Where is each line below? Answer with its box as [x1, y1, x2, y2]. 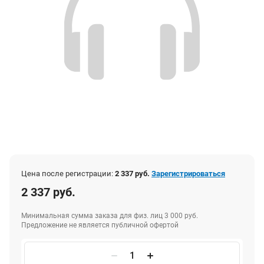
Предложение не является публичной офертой [21, 220, 179, 229]
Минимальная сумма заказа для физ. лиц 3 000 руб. [21, 211, 198, 220]
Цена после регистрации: [21, 169, 115, 178]
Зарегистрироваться [151, 169, 225, 178]
